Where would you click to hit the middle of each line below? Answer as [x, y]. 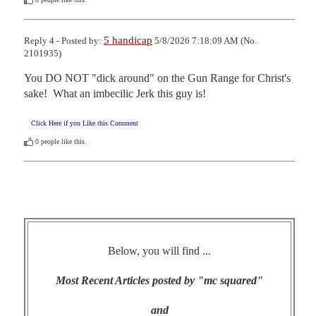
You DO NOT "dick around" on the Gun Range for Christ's [157, 78]
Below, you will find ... [159, 251]
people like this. [63, 142]
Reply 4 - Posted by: [64, 41]
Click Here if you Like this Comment [85, 123]
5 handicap [128, 41]
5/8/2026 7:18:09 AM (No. [205, 41]
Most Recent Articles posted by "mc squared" [159, 281]
